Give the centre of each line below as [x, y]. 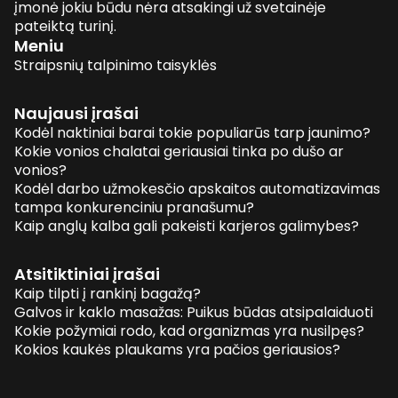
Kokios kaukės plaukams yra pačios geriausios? [177, 350]
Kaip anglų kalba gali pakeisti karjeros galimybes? [187, 226]
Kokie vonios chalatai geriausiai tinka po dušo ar [179, 151]
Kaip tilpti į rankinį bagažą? [107, 294]
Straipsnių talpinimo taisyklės [115, 65]
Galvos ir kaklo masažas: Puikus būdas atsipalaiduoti [194, 312]
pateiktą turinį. [65, 26]
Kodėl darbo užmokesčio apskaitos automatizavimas [197, 189]
